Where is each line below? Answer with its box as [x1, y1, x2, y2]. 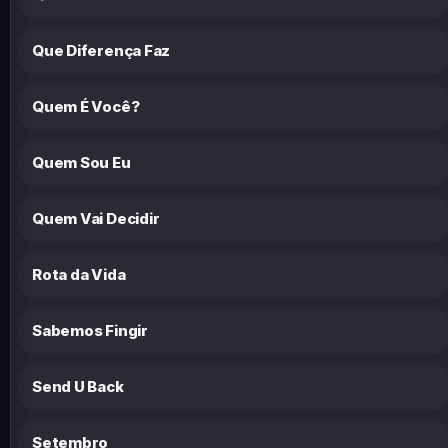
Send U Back [32, 376, 124, 396]
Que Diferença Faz [32, 40, 171, 60]
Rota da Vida [32, 264, 126, 284]
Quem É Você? [32, 96, 140, 116]
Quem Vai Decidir [32, 208, 160, 228]
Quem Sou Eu [32, 152, 131, 172]
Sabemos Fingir [32, 320, 148, 340]
